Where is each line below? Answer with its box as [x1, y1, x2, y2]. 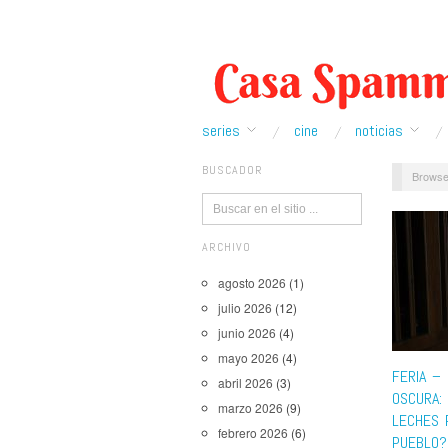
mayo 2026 [218, 349, 279, 366]
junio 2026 [218, 324, 276, 341]
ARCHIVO [202, 239, 251, 255]
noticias [355, 120, 404, 141]
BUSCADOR [202, 162, 263, 178]
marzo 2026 [218, 399, 283, 416]
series [202, 120, 240, 141]
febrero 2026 [218, 424, 288, 441]
